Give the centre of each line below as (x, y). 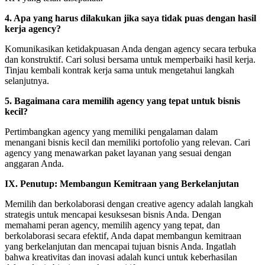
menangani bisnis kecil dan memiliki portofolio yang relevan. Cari (127, 142)
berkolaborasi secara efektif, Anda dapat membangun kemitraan (123, 235)
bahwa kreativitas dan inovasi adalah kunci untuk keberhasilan (121, 257)
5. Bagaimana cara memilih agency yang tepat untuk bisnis (122, 101)
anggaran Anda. (34, 163)
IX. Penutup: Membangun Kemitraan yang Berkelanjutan (122, 183)
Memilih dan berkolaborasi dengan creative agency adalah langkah (129, 203)
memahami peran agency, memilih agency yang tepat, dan (112, 225)
